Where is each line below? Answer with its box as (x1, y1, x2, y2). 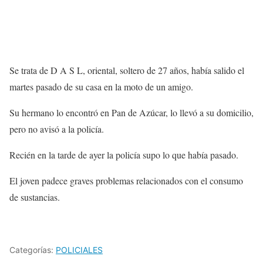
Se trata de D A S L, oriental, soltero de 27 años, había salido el (9, 64, 244, 77)
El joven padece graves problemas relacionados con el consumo (9, 174, 243, 187)
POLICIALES (56, 245, 103, 255)
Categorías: (9, 245, 56, 255)
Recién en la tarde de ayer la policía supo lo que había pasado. (9, 149, 238, 161)
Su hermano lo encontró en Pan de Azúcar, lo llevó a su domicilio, (9, 106, 254, 119)
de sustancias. (9, 191, 60, 204)
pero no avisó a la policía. (9, 123, 104, 136)
